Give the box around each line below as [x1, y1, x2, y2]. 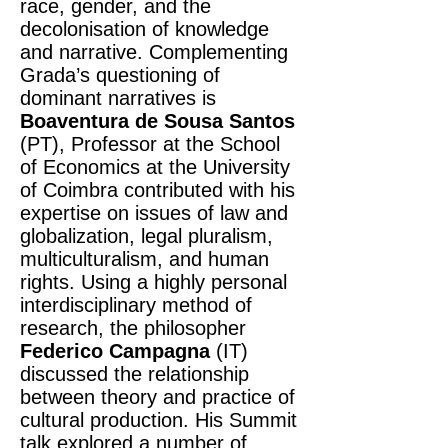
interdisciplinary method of [20, 294, 252, 316]
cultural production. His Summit [20, 409, 297, 431]
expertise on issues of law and [20, 202, 288, 224]
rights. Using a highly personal [20, 271, 287, 293]
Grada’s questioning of [20, 64, 220, 86]
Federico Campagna [20, 340, 210, 362]
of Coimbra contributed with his [20, 179, 295, 201]
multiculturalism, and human [20, 248, 269, 270]
